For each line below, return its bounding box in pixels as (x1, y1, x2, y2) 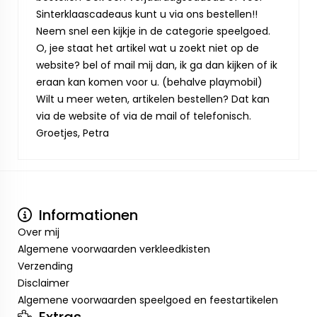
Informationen (35, 205, 138, 225)
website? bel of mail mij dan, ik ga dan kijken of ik (36, 58, 277, 72)
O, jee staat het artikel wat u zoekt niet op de (36, 41, 259, 55)
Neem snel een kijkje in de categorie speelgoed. (36, 24, 270, 38)
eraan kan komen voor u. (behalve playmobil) (36, 75, 263, 89)
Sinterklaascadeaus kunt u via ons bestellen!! (36, 7, 258, 21)
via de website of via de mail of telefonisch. (36, 109, 251, 123)
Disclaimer (18, 276, 69, 290)
